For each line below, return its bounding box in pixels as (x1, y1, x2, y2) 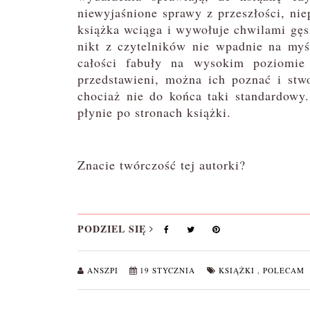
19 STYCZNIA (140, 265, 198, 275)
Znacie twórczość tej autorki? (77, 156, 246, 173)
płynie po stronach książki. (77, 104, 231, 120)
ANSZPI (87, 265, 121, 275)
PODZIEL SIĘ (77, 221, 149, 236)
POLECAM (263, 265, 304, 275)
